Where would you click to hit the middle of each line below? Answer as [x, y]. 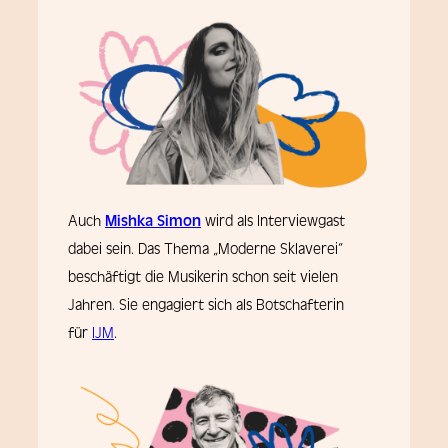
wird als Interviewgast [273, 221]
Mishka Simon [153, 221]
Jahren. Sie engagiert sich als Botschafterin [206, 305]
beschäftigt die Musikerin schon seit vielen [203, 277]
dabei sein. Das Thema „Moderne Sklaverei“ [205, 249]
